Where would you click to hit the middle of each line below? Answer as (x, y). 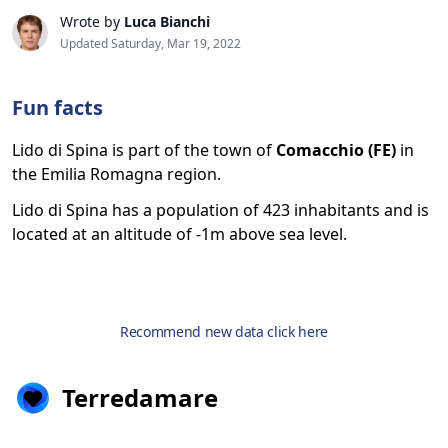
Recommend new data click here (224, 331)
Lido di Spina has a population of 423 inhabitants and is (220, 210)
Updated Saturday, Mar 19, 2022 (150, 43)
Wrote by (92, 21)
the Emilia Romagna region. (116, 174)
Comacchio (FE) (336, 150)
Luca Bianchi (167, 21)
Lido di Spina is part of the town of (144, 150)
